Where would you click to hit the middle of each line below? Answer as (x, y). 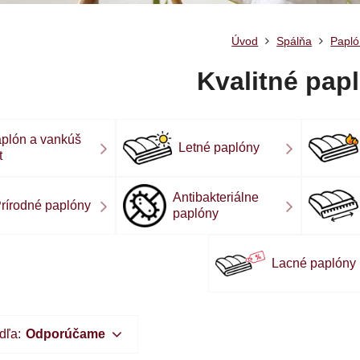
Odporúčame (66, 334)
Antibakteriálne (215, 197)
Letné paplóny (219, 147)
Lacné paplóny (314, 263)
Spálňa (295, 41)
